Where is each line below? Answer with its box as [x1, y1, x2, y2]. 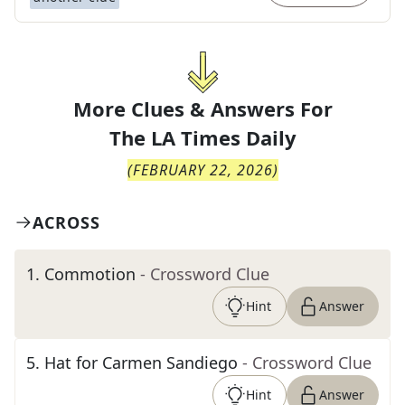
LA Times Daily [150, 124, 297, 151]
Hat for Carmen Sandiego [44, 352, 238, 373]
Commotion [44, 263, 136, 285]
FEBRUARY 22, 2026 [132, 160, 273, 180]
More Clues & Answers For [72, 95, 333, 122]
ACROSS [33, 212, 100, 233]
